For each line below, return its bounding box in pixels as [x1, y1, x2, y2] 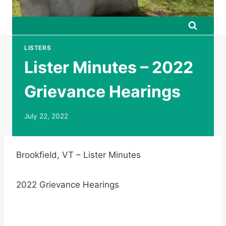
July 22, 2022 [24, 111, 68, 120]
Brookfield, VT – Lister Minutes [16, 150, 141, 160]
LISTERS [24, 44, 51, 52]
